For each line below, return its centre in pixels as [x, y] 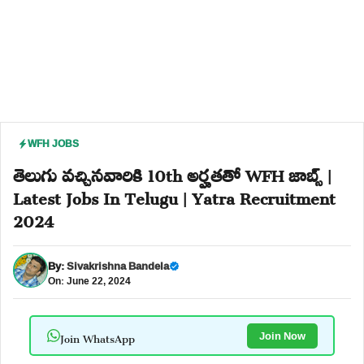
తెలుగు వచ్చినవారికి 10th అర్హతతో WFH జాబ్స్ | [172, 172]
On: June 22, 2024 [89, 280]
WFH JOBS [53, 143]
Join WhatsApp [97, 336]
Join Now [282, 335]
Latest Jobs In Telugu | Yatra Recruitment [174, 195]
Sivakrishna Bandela [118, 265]
